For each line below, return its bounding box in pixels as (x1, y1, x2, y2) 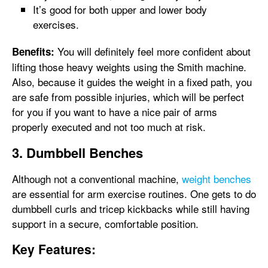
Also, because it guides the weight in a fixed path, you (12, 74, 252, 89)
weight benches (182, 171, 251, 186)
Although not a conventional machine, (12, 171, 182, 186)
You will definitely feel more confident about (54, 44, 251, 59)
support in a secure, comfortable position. (12, 216, 199, 231)
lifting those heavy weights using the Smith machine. (12, 59, 246, 74)
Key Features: (12, 240, 96, 258)
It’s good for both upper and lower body (33, 2, 207, 17)
